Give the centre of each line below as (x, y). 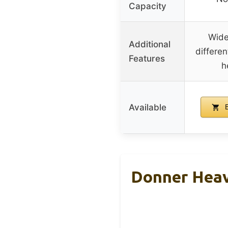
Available (148, 108)
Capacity (148, 6)
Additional (150, 45)
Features (147, 59)
